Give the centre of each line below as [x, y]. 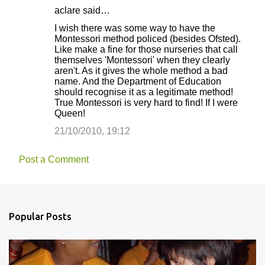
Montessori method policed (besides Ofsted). [148, 39]
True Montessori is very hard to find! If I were [146, 103]
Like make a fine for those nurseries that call [146, 49]
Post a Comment [54, 159]
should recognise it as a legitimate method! [144, 92]
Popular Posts [40, 216]
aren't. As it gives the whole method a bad [141, 71]
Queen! [70, 113]
